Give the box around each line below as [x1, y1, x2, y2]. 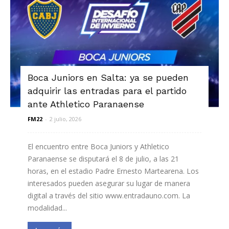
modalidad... [28, 202, 67, 213]
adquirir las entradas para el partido [28, 85, 187, 96]
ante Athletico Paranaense [28, 98, 144, 109]
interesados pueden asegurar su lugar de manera [28, 178, 190, 188]
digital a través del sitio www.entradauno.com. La [28, 190, 190, 200]
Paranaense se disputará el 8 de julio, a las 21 [28, 153, 179, 164]
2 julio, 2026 [50, 114, 81, 123]
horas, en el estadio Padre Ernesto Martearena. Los [28, 166, 199, 176]
